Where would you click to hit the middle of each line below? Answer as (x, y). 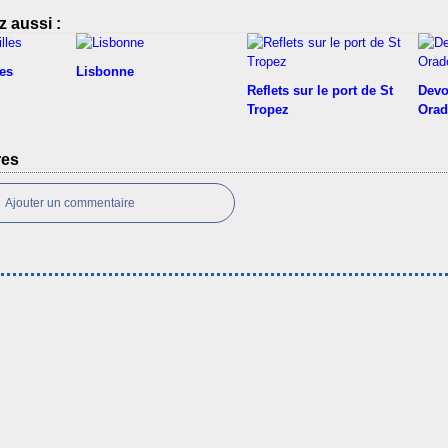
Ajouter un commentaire (70, 203)
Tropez (268, 109)
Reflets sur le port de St (320, 90)
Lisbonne (105, 71)
